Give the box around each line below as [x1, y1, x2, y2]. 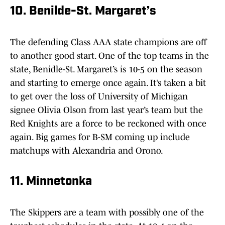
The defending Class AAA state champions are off [10, 37, 207, 48]
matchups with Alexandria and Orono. [10, 146, 163, 156]
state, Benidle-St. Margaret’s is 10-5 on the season [10, 64, 202, 75]
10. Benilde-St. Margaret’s [10, 6, 156, 18]
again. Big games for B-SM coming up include [10, 132, 190, 143]
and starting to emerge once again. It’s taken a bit [10, 78, 206, 88]
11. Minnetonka [10, 176, 92, 188]
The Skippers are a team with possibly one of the [10, 207, 204, 218]
